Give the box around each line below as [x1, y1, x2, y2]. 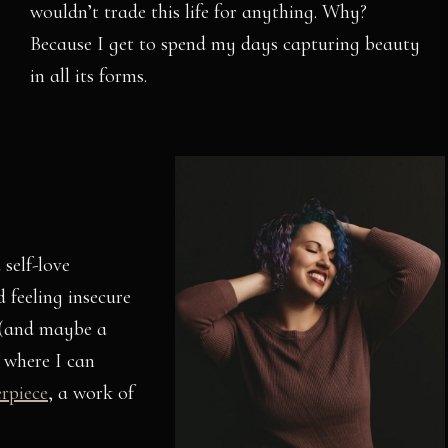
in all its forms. [30, 64, 148, 88]
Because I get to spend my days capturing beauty [30, 32, 421, 56]
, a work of [48, 381, 134, 405]
